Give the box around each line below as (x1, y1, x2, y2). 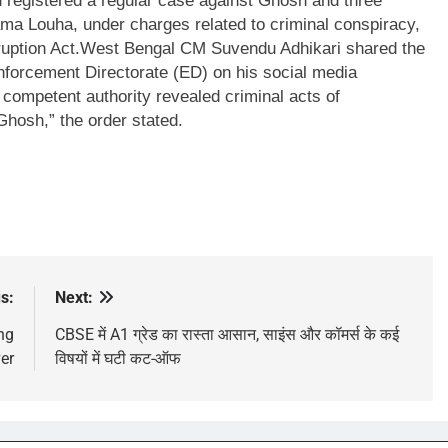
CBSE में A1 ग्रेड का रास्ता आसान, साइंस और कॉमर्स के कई (54, 324, 399, 344)
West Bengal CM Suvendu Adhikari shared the (80, 38, 425, 58)
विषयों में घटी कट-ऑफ (54, 348, 181, 368)
